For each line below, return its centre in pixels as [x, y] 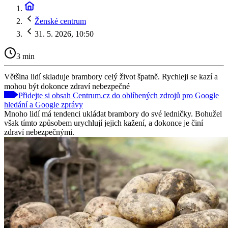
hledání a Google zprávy [44, 104]
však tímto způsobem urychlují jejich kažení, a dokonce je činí [104, 123]
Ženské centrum [60, 21]
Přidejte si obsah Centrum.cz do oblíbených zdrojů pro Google [119, 95]
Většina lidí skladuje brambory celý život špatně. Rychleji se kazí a [111, 76]
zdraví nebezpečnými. [39, 132]
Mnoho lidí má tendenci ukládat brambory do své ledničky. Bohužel [113, 113]
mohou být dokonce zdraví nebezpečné [67, 86]
